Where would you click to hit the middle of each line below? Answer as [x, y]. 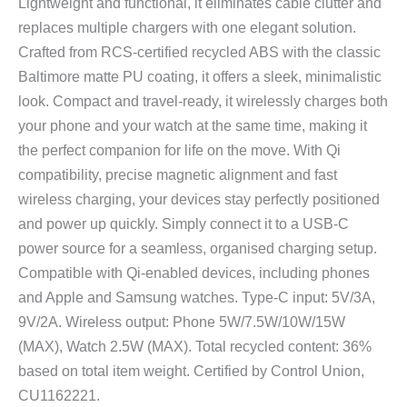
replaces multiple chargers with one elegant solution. [187, 27]
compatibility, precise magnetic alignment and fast [178, 174]
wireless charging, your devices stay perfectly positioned [199, 199]
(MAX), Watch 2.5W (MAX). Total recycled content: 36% [195, 346]
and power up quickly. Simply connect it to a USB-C [184, 223]
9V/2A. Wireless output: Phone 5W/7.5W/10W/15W [182, 321]
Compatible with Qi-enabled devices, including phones [194, 272]
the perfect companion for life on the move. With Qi [179, 149]
